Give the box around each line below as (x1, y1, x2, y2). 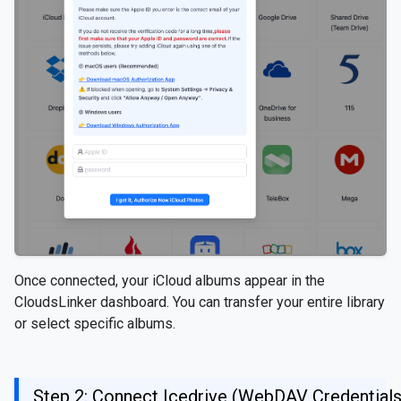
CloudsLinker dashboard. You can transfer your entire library (14, 294, 385, 311)
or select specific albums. (14, 315, 175, 333)
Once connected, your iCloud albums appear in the (14, 272, 325, 290)
